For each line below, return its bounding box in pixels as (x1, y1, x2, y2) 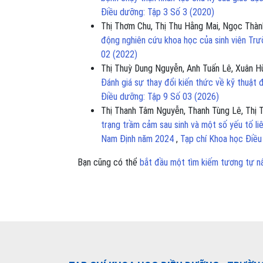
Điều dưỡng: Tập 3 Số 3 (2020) (101, 6, 214, 18)
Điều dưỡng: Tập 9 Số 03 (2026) (101, 90, 219, 102)
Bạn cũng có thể (77, 156, 140, 168)
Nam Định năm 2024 (101, 133, 176, 144)
